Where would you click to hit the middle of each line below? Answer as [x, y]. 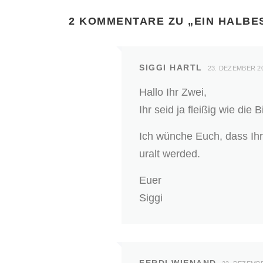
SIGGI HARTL [171, 68]
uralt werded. [170, 154]
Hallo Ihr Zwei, [173, 92]
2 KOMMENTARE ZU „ [131, 21]
